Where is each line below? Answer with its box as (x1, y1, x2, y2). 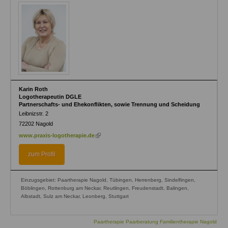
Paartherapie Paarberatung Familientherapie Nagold (94, 219, 217, 225)
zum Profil (28, 151, 55, 158)
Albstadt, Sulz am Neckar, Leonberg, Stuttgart (21, 193, 129, 199)
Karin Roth (19, 86, 48, 93)
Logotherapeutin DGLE (19, 94, 81, 100)
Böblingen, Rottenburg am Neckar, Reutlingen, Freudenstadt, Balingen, (21, 185, 189, 191)
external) (95, 146, 118, 153)
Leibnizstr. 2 (19, 110, 48, 117)
